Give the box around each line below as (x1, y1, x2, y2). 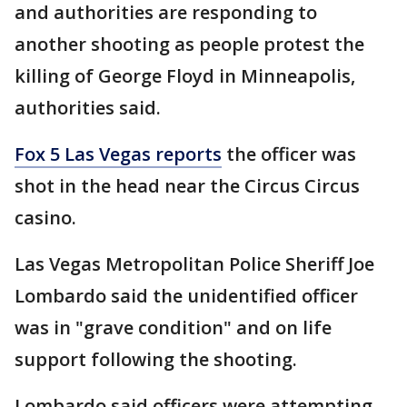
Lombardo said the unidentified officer (15, 283, 358, 309)
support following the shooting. (15, 347, 297, 372)
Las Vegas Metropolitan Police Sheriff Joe (15, 252, 374, 277)
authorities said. (15, 95, 161, 121)
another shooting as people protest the (15, 32, 364, 57)
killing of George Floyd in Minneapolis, (15, 64, 355, 89)
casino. (15, 205, 76, 231)
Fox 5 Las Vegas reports (15, 142, 222, 167)
